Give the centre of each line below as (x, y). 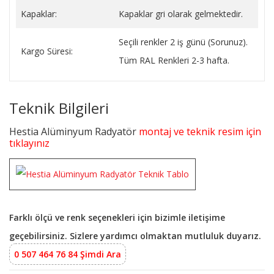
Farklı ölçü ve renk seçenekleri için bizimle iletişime (117, 217)
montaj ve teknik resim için (200, 131)
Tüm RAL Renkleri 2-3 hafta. (174, 60)
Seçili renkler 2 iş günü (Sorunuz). (183, 42)
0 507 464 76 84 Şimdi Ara (68, 254)
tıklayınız (31, 143)
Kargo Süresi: (47, 51)
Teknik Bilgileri (59, 108)
